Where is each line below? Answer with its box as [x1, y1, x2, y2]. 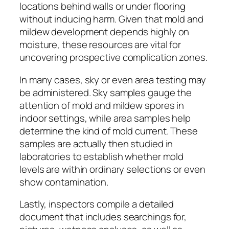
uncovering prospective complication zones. [19, 51, 208, 64]
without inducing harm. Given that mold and [19, 12, 203, 26]
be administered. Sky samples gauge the [19, 85, 192, 99]
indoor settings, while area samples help [19, 111, 191, 125]
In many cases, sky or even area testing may [19, 73, 206, 86]
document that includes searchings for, [19, 210, 187, 224]
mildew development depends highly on [19, 25, 190, 39]
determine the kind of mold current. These [19, 124, 198, 138]
